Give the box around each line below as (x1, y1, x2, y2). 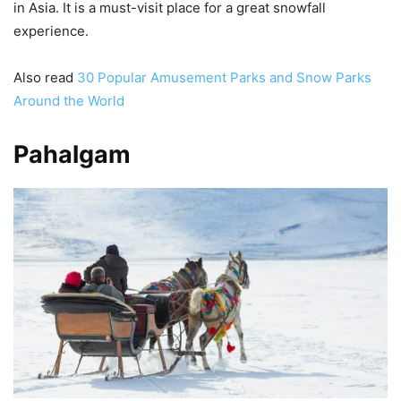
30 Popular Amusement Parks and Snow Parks (77, 68, 371, 86)
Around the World (13, 91, 124, 109)
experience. (13, 21, 89, 39)
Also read (13, 68, 77, 86)
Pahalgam (13, 139, 131, 169)
